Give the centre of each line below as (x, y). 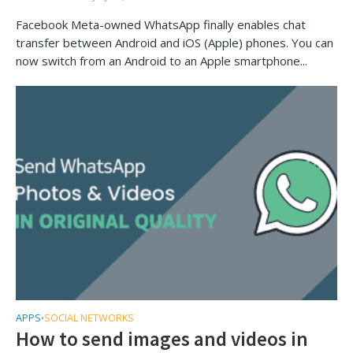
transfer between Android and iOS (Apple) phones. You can (175, 42)
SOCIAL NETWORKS (89, 318)
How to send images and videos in (162, 338)
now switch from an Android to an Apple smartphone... (162, 60)
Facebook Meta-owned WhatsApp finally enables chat (161, 24)
